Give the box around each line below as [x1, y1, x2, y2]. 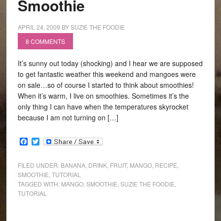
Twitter [39, 136, 62, 147]
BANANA [60, 161, 85, 170]
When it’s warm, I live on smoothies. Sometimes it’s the [17, 91, 189, 101]
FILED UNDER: [17, 161, 61, 170]
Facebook [27, 136, 62, 147]
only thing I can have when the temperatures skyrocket [17, 102, 188, 111]
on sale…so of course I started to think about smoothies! [17, 80, 194, 90]
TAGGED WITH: [17, 180, 61, 188]
